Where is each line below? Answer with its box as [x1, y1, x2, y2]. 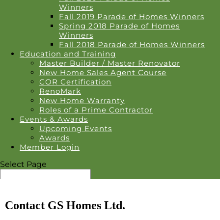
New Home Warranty [39, 96, 125, 105]
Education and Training [20, 49, 116, 58]
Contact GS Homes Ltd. [5, 198, 125, 212]
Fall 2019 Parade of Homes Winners [59, 12, 204, 21]
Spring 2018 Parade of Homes [59, 21, 180, 30]
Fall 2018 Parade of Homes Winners [59, 40, 205, 49]
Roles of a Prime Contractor [39, 105, 153, 114]
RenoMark [39, 86, 81, 96]
